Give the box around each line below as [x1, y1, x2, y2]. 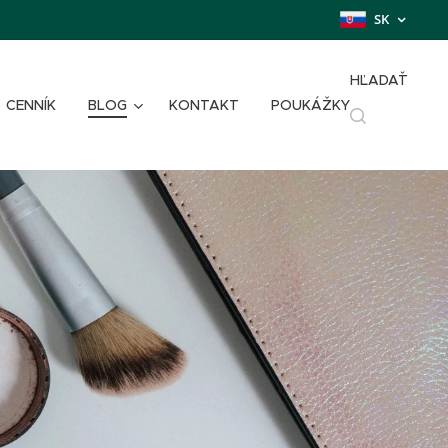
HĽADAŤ [350, 71, 408, 89]
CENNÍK [6, 96, 56, 114]
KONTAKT [169, 96, 239, 114]
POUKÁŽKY [271, 96, 350, 114]
